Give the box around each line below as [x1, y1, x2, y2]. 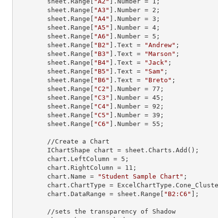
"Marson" [145, 50, 176, 57]
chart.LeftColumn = [47, 155, 121, 163]
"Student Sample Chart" [98, 173, 183, 180]
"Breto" [145, 76, 172, 84]
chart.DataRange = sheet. [47, 190, 141, 198]
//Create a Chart [16, 138, 47, 145]
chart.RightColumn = [47, 164, 125, 171]
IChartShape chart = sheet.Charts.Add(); [16, 146, 47, 154]
